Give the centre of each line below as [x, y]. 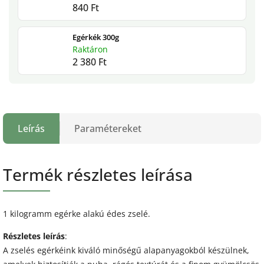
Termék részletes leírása [98, 175]
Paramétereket [108, 129]
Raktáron [90, 49]
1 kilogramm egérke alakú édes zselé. [78, 214]
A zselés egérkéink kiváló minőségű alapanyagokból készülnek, [126, 250]
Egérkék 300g [96, 37]
